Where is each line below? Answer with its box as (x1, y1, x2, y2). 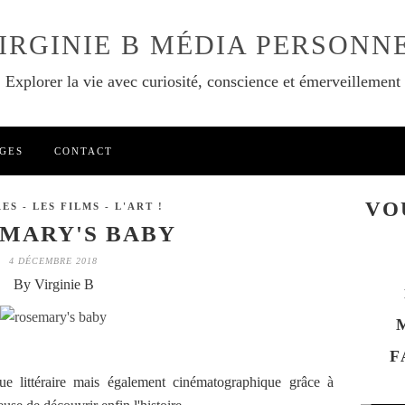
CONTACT (54, 146, 113, 156)
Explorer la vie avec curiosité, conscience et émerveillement (5, 72, 400, 90)
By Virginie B (13, 277, 94, 292)
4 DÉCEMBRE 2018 (9, 256, 98, 266)
